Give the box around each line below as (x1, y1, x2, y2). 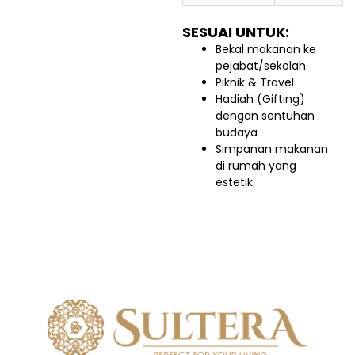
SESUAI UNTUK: (182, 22, 289, 43)
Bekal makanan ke (216, 41, 316, 58)
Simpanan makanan (216, 141, 328, 158)
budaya (216, 124, 258, 141)
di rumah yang (216, 158, 296, 174)
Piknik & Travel (216, 74, 294, 91)
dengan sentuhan (216, 108, 315, 124)
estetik (216, 174, 253, 191)
